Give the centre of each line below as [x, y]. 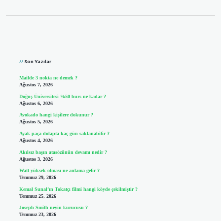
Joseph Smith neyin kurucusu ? [53, 208]
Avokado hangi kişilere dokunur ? [56, 115]
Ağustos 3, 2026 [36, 159]
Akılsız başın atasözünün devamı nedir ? [63, 152]
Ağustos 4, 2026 [36, 141]
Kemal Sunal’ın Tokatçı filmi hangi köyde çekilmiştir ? [78, 189]
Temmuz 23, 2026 [37, 215]
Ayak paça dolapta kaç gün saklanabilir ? [64, 134]
